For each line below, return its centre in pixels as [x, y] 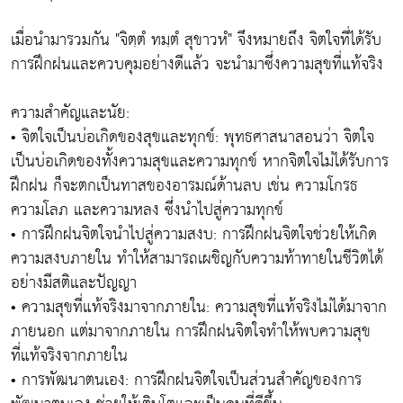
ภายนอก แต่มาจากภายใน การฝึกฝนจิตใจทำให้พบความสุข [191, 332]
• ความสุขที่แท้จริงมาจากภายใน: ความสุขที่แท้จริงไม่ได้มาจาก [199, 308]
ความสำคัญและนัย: [70, 113]
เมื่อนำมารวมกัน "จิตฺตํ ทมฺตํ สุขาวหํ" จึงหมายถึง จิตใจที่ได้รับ [196, 40]
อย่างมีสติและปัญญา [74, 283]
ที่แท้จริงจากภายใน [69, 356]
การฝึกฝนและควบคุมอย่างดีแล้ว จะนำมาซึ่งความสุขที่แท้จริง [197, 65]
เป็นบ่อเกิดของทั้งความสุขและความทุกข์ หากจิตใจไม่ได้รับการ [200, 162]
